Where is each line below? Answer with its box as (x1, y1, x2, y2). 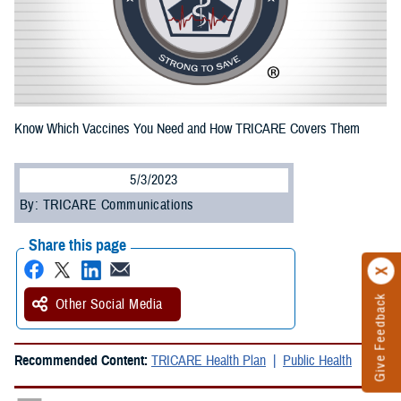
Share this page (29, 235, 126, 256)
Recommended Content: (14, 352, 151, 371)
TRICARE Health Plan (151, 352, 266, 371)
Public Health (283, 352, 352, 371)
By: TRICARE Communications (20, 196, 194, 215)
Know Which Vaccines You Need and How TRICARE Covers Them (14, 120, 360, 139)
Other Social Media (55, 295, 163, 314)
